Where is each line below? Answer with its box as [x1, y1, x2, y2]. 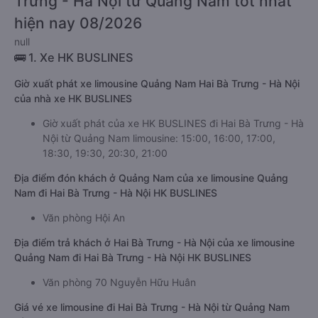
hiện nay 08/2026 [14, 14, 142, 32]
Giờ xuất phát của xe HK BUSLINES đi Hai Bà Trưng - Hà [43, 117, 304, 129]
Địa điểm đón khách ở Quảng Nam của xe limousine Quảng [14, 172, 288, 184]
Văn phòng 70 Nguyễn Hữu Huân [43, 276, 196, 288]
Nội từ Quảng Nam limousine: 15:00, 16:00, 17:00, [43, 132, 275, 144]
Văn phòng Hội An [43, 212, 125, 224]
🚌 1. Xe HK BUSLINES [14, 50, 133, 65]
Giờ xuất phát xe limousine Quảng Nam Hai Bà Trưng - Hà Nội [14, 77, 300, 89]
